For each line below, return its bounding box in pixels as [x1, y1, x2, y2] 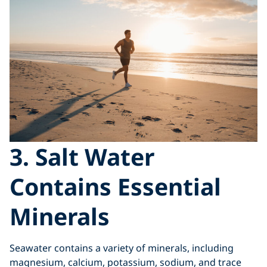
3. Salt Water [10, 140, 154, 172]
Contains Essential [10, 170, 221, 202]
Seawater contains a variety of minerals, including [10, 241, 234, 254]
